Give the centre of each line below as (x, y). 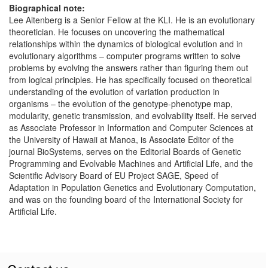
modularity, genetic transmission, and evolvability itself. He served (133, 115)
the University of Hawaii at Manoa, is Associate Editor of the (121, 139)
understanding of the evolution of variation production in (114, 92)
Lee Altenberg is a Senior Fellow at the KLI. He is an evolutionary (132, 20)
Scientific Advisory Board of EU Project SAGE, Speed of (114, 175)
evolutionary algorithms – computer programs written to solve (125, 56)
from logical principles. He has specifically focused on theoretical (130, 80)
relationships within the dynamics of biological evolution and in (126, 44)
